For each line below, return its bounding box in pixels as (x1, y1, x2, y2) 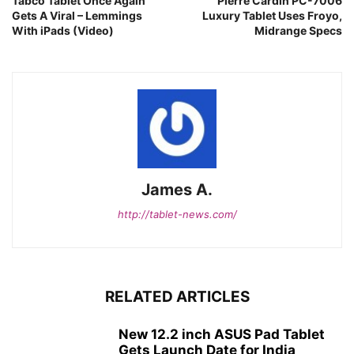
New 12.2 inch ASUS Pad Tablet (119, 326, 325, 342)
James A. (141, 180, 213, 199)
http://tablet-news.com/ (117, 208, 237, 220)
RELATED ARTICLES (104, 288, 250, 306)
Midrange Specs (254, 24, 342, 37)
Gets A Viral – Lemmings (12, 9, 142, 22)
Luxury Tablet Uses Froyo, (202, 9, 342, 22)
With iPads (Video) (12, 24, 114, 37)
